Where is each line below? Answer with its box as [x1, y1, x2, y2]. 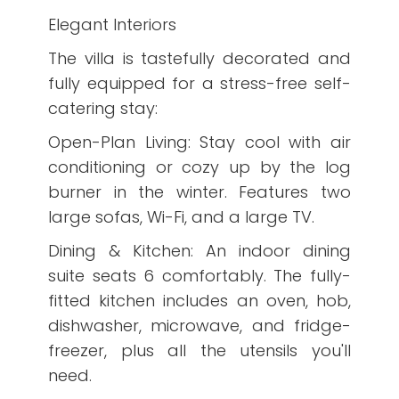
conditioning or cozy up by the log [48, 156, 351, 178]
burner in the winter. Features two [48, 181, 351, 203]
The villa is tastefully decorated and [48, 47, 351, 69]
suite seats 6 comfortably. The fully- [48, 265, 351, 287]
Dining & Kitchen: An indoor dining [48, 240, 351, 262]
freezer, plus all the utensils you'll [48, 339, 351, 362]
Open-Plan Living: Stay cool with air [48, 131, 351, 153]
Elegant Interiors [48, 13, 176, 36]
